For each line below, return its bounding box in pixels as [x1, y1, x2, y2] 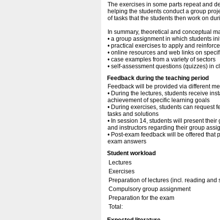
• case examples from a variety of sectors [108, 56, 216, 63]
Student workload [107, 150, 156, 157]
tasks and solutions [108, 110, 159, 117]
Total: [109, 203, 123, 210]
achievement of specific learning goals [108, 97, 210, 104]
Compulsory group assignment [109, 186, 191, 192]
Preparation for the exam [109, 194, 174, 201]
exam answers [108, 138, 146, 145]
